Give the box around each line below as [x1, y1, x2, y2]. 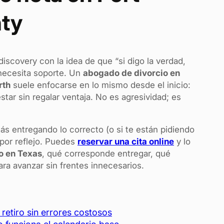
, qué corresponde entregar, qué [42, 148, 170, 159]
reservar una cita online [77, 136, 174, 147]
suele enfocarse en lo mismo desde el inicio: [10, 80, 190, 90]
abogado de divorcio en [83, 68, 180, 78]
